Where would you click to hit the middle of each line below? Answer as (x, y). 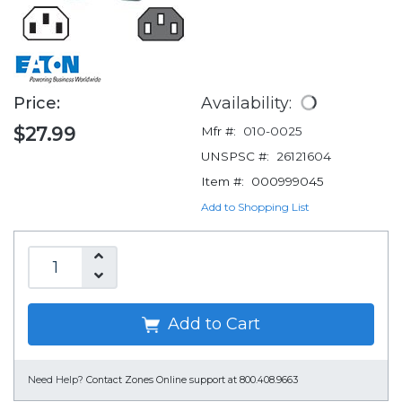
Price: (39, 104)
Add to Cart (212, 324)
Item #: (223, 182)
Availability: (249, 103)
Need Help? (56, 380)
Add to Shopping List (255, 207)
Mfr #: (218, 131)
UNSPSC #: (235, 157)
